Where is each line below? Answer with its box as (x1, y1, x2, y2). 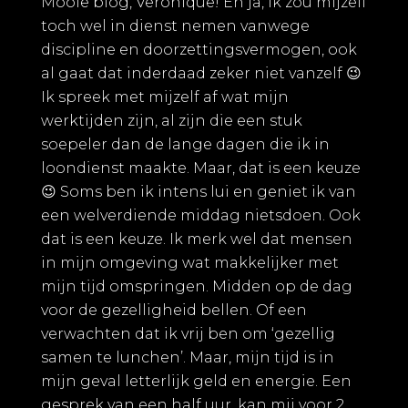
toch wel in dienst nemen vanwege (41, 17, 310, 36)
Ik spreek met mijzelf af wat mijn (41, 88, 289, 107)
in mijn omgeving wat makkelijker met (41, 254, 339, 272)
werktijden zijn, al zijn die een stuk (41, 112, 302, 130)
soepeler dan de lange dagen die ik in (41, 136, 330, 154)
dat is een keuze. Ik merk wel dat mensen (41, 230, 352, 249)
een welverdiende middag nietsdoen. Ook (41, 207, 361, 225)
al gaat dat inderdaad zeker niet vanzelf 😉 (41, 65, 362, 83)
